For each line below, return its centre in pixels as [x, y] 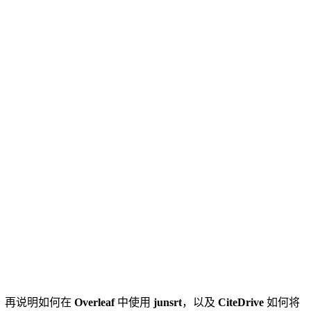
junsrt [168, 302]
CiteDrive [241, 302]
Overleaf [94, 302]
